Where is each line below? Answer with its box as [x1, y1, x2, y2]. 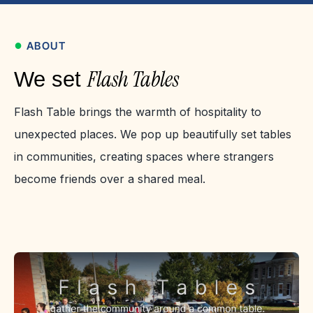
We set [13, 66, 87, 92]
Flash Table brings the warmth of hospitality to [13, 104, 261, 119]
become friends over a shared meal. [13, 171, 205, 186]
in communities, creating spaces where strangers [13, 149, 274, 163]
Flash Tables [87, 64, 179, 94]
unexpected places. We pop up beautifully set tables [13, 126, 291, 141]
